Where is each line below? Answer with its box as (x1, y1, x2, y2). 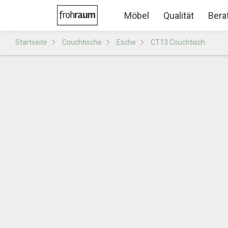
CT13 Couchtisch (151, 38, 205, 46)
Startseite (15, 38, 47, 46)
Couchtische (62, 38, 102, 46)
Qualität (163, 10, 194, 21)
